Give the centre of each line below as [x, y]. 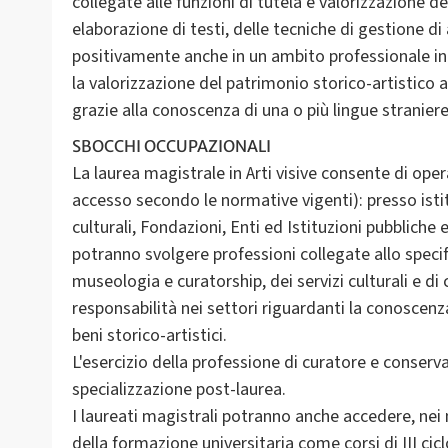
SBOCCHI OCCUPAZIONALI [171, 145]
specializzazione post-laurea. [179, 389]
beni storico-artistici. [149, 335]
